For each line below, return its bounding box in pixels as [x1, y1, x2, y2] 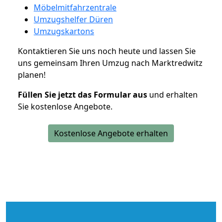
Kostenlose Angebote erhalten [54, 127, 168, 139]
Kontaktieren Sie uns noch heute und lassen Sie [18, 45, 196, 56]
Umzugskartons [34, 25, 94, 37]
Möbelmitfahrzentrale [34, 1, 116, 13]
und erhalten [147, 89, 198, 100]
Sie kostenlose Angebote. [18, 101, 112, 112]
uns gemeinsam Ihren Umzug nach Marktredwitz [18, 57, 203, 68]
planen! [18, 69, 46, 80]
